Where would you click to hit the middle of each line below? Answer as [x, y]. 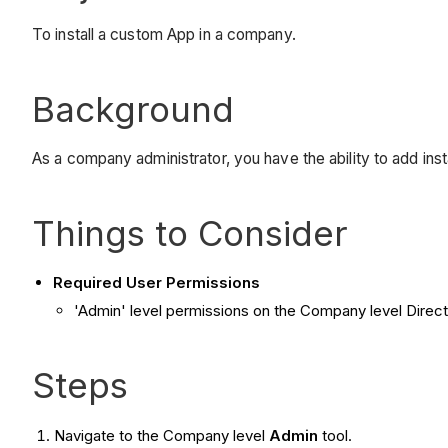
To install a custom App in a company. [164, 34]
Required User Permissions [156, 283]
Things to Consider [190, 233]
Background [133, 108]
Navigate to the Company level [162, 436]
